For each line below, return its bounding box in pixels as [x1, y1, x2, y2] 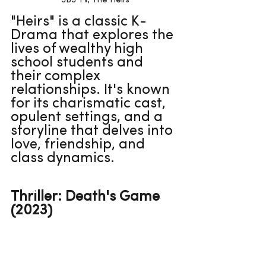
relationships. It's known [11, 83, 173, 98]
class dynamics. [11, 151, 115, 166]
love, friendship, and [11, 138, 148, 153]
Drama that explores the [11, 28, 177, 43]
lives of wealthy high [11, 42, 147, 57]
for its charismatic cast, [11, 97, 169, 112]
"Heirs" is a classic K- [11, 15, 147, 30]
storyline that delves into [11, 124, 176, 139]
